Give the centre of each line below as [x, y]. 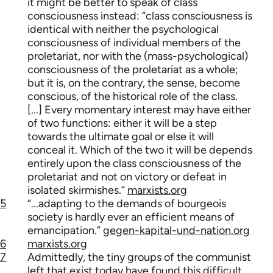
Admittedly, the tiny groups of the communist [139, 257]
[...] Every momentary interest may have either [139, 110]
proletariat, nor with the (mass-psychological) [138, 56]
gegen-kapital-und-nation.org [176, 231]
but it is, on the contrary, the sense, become [134, 83]
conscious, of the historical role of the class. [133, 97]
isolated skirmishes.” [77, 190]
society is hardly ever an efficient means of [131, 217]
